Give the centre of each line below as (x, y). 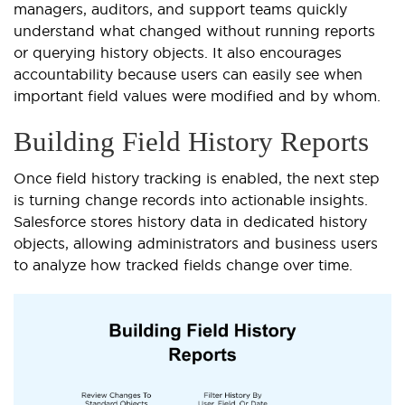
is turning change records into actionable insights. (191, 199)
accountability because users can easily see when (188, 74)
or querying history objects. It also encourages (178, 52)
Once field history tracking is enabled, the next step (197, 178)
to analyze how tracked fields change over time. (183, 264)
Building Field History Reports (191, 141)
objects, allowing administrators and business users (196, 243)
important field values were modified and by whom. (197, 95)
